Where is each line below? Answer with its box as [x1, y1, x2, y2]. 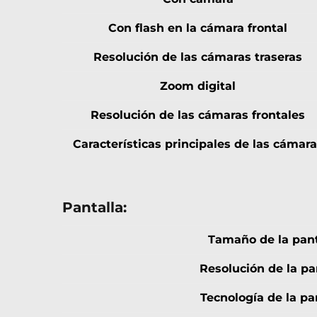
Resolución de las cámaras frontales [91, 108, 305, 122]
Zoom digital [160, 79, 236, 93]
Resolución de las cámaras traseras [93, 50, 302, 64]
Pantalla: [62, 199, 127, 217]
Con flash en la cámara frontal [108, 21, 287, 35]
